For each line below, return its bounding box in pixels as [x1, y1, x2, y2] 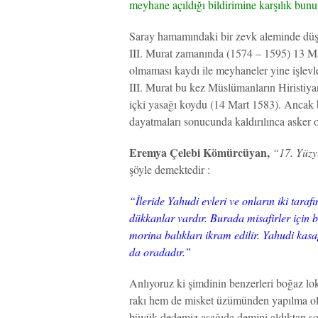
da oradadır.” [129, 244, 191, 259]
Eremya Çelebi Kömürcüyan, [129, 144, 270, 160]
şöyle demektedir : [129, 162, 210, 177]
